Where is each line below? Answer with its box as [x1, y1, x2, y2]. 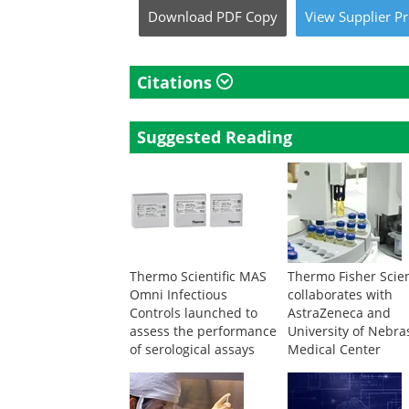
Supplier [339, 7, 391, 26]
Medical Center [288, 341, 382, 358]
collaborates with [288, 286, 393, 303]
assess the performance [130, 322, 277, 340]
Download [148, 7, 213, 26]
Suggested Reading [137, 126, 292, 148]
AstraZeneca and [288, 304, 392, 321]
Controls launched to [130, 304, 257, 321]
